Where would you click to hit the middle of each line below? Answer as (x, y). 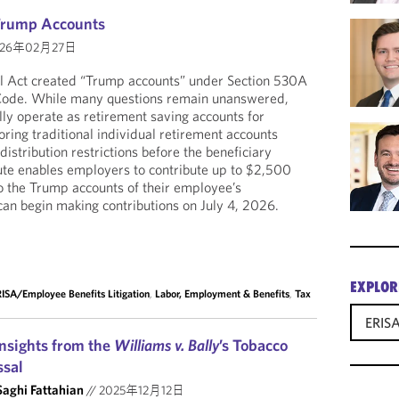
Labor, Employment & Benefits (223, 293)
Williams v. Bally (167, 345)
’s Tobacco (254, 345)
